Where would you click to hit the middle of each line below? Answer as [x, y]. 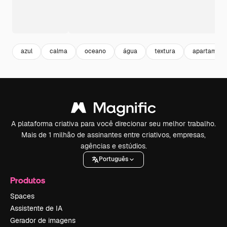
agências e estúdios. [113, 146]
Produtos [28, 180]
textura [165, 51]
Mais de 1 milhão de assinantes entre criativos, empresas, [113, 135]
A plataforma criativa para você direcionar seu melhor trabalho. [113, 123]
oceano [95, 51]
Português [113, 159]
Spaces [22, 196]
